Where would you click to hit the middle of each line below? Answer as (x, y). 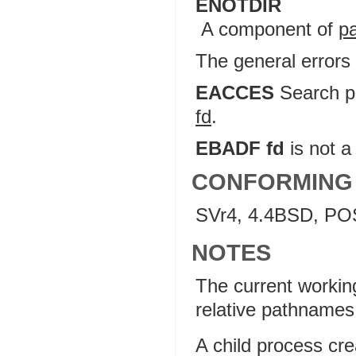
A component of (270, 29)
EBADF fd (240, 148)
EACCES (235, 93)
